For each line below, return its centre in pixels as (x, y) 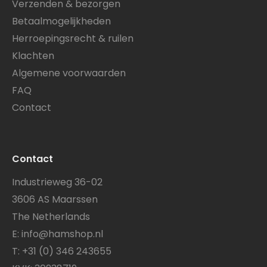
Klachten (33, 56)
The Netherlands (51, 216)
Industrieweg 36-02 (57, 182)
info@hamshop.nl (62, 234)
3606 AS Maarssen (55, 199)
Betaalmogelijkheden (61, 21)
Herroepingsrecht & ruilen (73, 39)
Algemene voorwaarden (69, 73)
